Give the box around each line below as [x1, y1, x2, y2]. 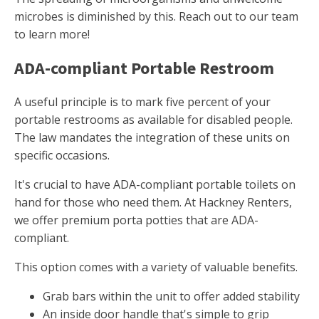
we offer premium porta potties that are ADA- [14, 212, 258, 229]
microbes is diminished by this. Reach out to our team [14, 9, 298, 25]
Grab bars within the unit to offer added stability [43, 288, 300, 305]
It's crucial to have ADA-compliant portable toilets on [14, 177, 296, 193]
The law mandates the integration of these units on [14, 130, 290, 146]
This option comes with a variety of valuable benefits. [14, 259, 298, 276]
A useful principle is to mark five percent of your [14, 94, 271, 110]
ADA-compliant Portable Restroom [14, 57, 274, 80]
